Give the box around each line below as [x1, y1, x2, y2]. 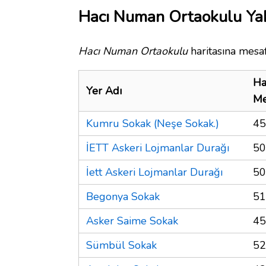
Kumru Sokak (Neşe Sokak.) [86, 116, 219, 131]
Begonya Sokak [86, 189, 160, 204]
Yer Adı [86, 83, 122, 98]
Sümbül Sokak [86, 237, 157, 252]
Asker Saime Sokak [86, 213, 178, 228]
